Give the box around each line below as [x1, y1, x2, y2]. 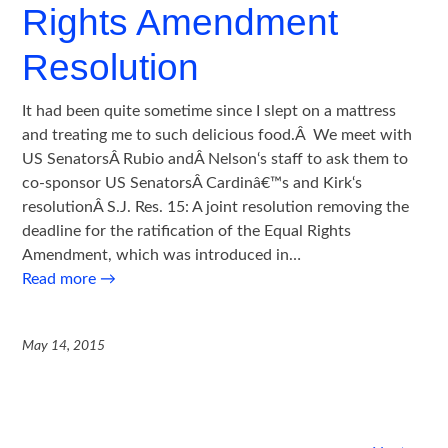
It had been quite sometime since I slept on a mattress [22, 103, 397, 120]
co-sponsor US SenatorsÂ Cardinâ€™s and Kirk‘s [22, 175, 363, 192]
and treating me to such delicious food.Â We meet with [22, 127, 413, 144]
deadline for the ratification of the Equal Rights [22, 223, 352, 240]
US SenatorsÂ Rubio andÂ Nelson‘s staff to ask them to [22, 151, 409, 168]
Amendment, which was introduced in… [22, 247, 302, 264]
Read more [22, 271, 101, 288]
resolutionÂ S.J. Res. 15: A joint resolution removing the [22, 199, 410, 216]
